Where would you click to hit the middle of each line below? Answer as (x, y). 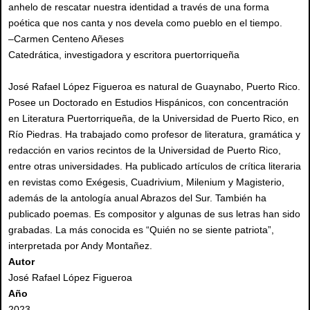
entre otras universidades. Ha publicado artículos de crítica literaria (155, 166)
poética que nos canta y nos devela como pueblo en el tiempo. (145, 22)
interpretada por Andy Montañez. (80, 245)
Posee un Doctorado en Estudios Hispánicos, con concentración (148, 102)
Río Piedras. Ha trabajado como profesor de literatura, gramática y (154, 134)
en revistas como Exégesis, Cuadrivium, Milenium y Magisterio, (146, 182)
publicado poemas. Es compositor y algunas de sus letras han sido (154, 213)
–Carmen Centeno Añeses (66, 38)
